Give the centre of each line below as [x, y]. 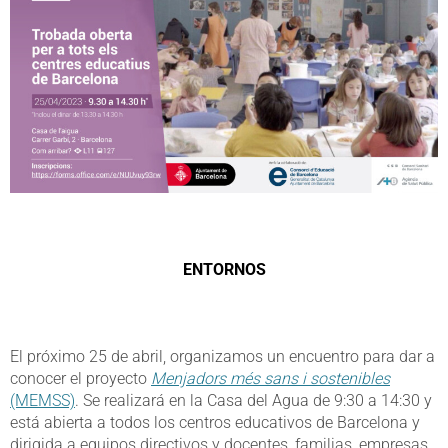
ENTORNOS [224, 270]
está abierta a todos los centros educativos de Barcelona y [215, 423]
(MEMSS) [42, 401]
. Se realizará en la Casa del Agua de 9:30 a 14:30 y [253, 401]
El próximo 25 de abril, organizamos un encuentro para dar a [222, 357]
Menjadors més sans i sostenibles [270, 379]
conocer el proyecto [80, 379]
